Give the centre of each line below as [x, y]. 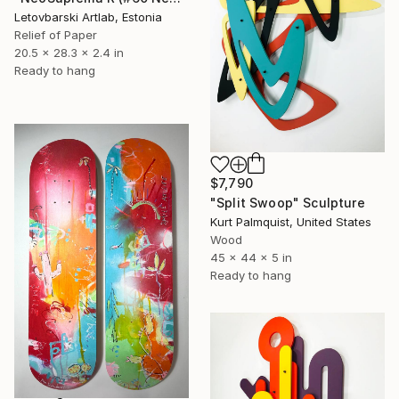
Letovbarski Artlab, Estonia [88, 17]
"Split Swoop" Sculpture [288, 202]
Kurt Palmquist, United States [291, 221]
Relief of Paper [56, 35]
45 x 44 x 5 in [251, 257]
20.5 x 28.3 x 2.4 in [69, 53]
